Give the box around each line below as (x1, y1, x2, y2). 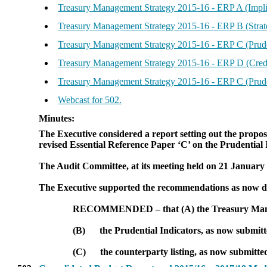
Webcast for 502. (58, 95, 122, 105)
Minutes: (39, 113, 75, 123)
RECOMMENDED (73, 204, 153, 214)
